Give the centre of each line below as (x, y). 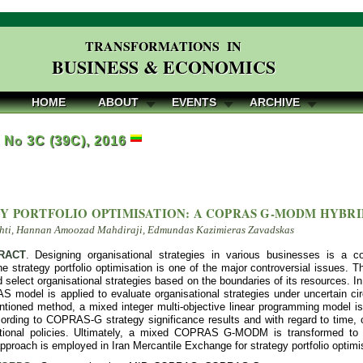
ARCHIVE (275, 102)
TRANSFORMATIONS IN (164, 46)
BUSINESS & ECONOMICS (163, 67)
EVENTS (194, 102)
